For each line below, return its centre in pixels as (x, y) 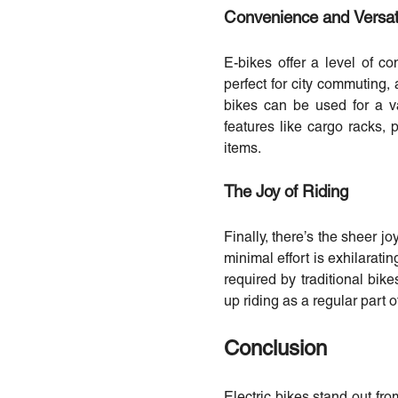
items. (243, 149)
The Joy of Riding (286, 193)
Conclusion (275, 350)
